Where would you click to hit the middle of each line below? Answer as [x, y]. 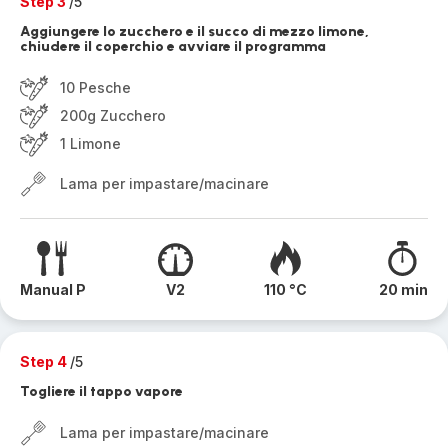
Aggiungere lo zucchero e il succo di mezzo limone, [194, 31]
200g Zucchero [113, 115]
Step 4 [45, 361]
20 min [403, 289]
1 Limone [90, 143]
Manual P [53, 289]
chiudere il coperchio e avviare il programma [173, 46]
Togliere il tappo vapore [101, 391]
